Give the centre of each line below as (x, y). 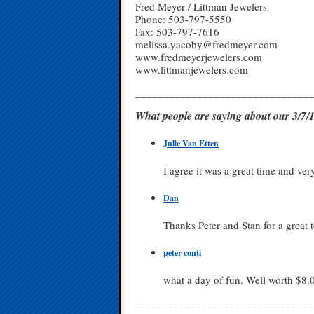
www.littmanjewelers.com (192, 69)
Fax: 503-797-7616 (177, 32)
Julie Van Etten (191, 144)
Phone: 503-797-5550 (183, 19)
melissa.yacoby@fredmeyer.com (206, 44)
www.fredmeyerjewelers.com (199, 57)
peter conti (182, 253)
